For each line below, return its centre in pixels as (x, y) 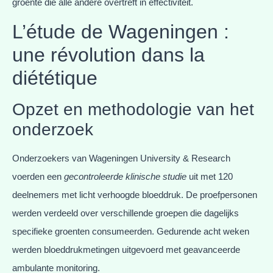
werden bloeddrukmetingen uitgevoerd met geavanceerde (126, 250)
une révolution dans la (108, 55)
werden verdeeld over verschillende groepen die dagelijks (126, 213)
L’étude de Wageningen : (121, 32)
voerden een (38, 177)
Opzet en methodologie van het (133, 110)
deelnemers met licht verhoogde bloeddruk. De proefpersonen (135, 195)
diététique (55, 78)
